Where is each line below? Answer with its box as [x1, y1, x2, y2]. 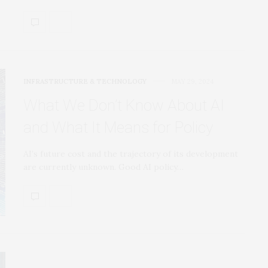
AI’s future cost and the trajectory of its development [23, 148, 238, 159]
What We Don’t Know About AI [23, 96, 224, 114]
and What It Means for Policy [23, 118, 213, 136]
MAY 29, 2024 [171, 77, 214, 86]
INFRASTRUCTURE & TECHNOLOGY [23, 77, 147, 86]
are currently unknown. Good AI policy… [23, 161, 184, 172]
